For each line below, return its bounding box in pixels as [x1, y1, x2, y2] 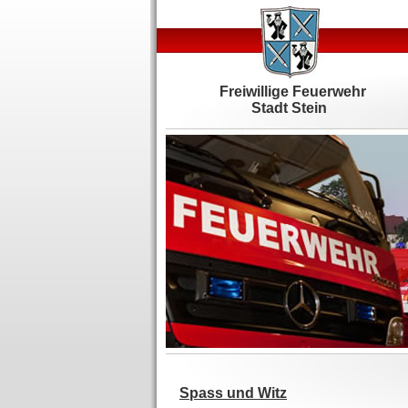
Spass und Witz [179, 385, 287, 401]
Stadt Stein [251, 100, 334, 116]
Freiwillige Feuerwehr [219, 84, 366, 99]
